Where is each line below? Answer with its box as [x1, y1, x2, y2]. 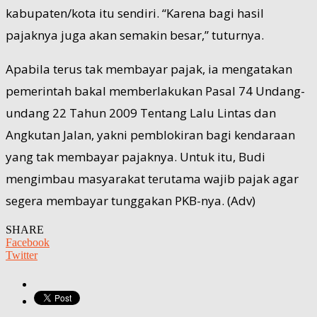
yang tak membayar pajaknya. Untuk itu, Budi [6, 148, 265, 165]
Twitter [6, 248, 38, 261]
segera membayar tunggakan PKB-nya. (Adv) [6, 192, 255, 209]
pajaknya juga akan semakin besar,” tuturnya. [6, 26, 264, 43]
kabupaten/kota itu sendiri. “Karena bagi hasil [6, 4, 264, 21]
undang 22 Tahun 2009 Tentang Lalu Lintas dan [6, 104, 276, 121]
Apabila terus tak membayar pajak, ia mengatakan [6, 60, 292, 77]
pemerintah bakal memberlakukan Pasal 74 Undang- [6, 82, 305, 99]
